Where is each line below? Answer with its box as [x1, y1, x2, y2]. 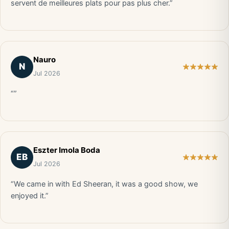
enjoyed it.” [11, 191, 49, 200]
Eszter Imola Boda [33, 145, 100, 155]
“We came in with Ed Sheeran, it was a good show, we [11, 179, 198, 189]
